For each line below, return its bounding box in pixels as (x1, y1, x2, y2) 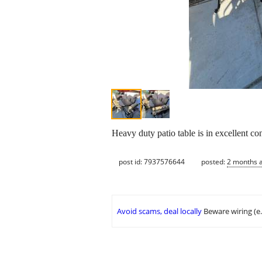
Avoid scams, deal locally (117, 206, 202, 217)
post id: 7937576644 (119, 156, 185, 167)
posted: (201, 156, 227, 167)
